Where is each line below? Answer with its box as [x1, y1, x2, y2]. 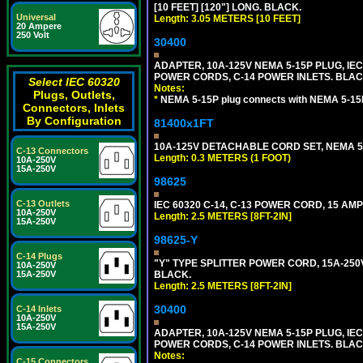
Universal [16, 12, 56, 22]
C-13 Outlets [16, 199, 70, 208]
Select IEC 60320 [28, 75, 120, 88]
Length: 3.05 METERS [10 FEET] [154, 13, 301, 25]
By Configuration [26, 114, 122, 127]
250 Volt [16, 30, 49, 40]
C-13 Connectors [16, 146, 88, 156]
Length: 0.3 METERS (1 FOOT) [154, 152, 291, 164]
